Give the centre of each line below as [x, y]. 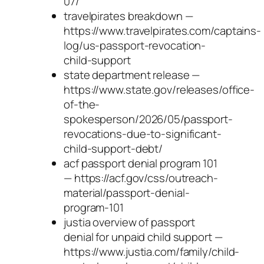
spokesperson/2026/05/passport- [148, 119]
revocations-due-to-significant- [143, 133]
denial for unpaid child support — [143, 237]
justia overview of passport [130, 222]
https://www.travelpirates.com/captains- [163, 30]
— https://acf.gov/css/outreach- [141, 178]
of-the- [82, 104]
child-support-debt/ [113, 148]
